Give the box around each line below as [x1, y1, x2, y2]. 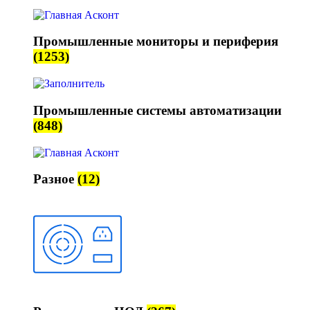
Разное [33, 172, 77, 187]
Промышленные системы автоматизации [33, 102, 282, 118]
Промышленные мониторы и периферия [33, 34, 278, 49]
